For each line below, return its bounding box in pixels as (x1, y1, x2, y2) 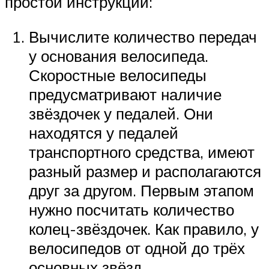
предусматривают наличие (29, 84, 222, 104)
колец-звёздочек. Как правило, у (29, 219, 259, 238)
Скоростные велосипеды (29, 65, 207, 85)
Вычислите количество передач (29, 26, 257, 46)
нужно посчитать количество (29, 199, 234, 219)
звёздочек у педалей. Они (29, 103, 213, 123)
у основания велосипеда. (29, 46, 208, 65)
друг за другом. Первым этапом (29, 180, 254, 200)
